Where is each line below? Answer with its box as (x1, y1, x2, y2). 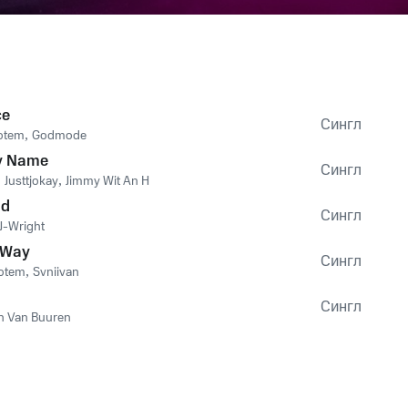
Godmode (32, 127, 87, 145)
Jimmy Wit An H (66, 172, 149, 190)
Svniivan (33, 263, 79, 281)
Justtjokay (5, 172, 58, 190)
